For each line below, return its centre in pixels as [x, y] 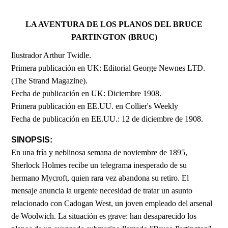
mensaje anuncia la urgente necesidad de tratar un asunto [102, 190]
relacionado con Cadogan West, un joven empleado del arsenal [112, 203]
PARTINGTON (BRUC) [114, 37]
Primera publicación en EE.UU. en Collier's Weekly [95, 106]
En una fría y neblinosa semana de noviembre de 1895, [99, 152]
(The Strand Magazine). [51, 80]
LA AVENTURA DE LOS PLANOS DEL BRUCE [114, 24]
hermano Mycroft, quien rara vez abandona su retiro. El [100, 178]
